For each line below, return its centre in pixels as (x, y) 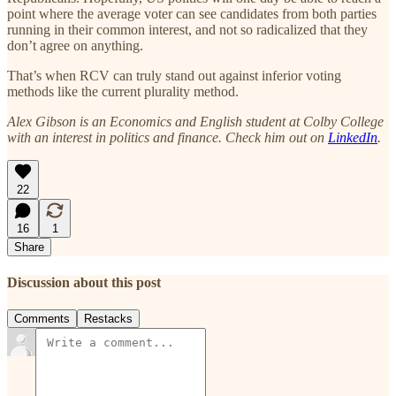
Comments (42, 319)
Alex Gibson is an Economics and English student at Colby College (195, 121)
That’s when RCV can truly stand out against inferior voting (174, 75)
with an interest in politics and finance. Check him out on (168, 137)
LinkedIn (353, 137)
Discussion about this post (84, 282)
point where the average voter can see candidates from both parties (192, 13)
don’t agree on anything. (75, 45)
